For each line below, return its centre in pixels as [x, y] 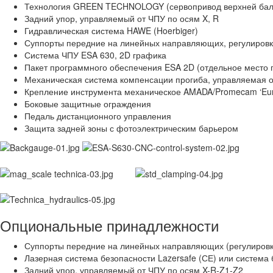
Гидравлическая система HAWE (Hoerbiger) [111, 30]
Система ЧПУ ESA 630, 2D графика [95, 55]
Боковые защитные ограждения [88, 103]
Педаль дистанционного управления [98, 115]
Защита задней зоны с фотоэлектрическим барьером [131, 128]
